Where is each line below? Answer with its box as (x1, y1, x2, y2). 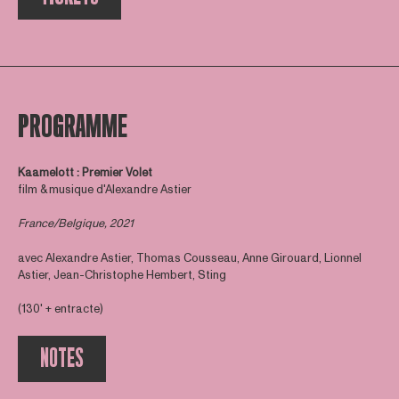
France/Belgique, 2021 (17, 216, 134, 232)
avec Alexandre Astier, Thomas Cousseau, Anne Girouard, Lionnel (17, 249, 362, 266)
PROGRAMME (17, 109, 127, 144)
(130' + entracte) (17, 301, 103, 317)
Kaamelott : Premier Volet (17, 164, 152, 181)
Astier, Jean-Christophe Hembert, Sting (17, 266, 226, 283)
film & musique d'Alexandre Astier (17, 181, 191, 198)
